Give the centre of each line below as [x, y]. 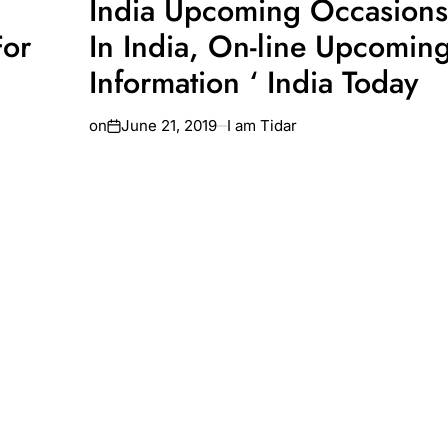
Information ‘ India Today [253, 81]
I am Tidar [262, 125]
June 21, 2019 [169, 125]
